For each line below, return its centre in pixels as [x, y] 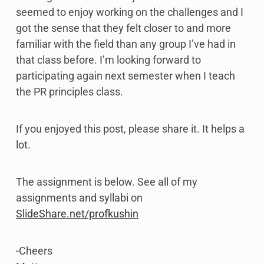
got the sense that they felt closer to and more [123, 28]
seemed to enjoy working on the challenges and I [130, 12]
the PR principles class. [70, 92]
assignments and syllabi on [79, 198]
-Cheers [34, 251]
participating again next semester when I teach [126, 76]
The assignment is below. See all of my [107, 182]
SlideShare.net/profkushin [77, 214]
